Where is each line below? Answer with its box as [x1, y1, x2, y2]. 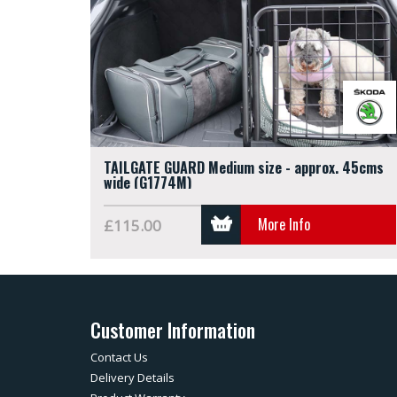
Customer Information [90, 315, 255, 344]
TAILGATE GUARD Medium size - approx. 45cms [104, 157, 384, 178]
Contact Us [90, 349, 148, 365]
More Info [258, 214, 310, 235]
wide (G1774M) [104, 172, 191, 193]
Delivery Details [90, 370, 175, 385]
